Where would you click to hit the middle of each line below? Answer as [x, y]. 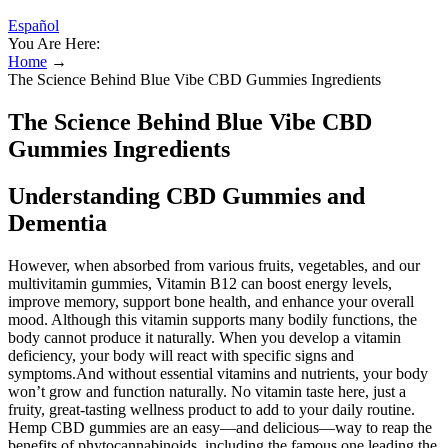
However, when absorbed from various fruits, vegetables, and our [214, 265]
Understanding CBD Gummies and [186, 195]
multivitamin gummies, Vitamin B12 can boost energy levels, [200, 283]
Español [33, 25]
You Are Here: [54, 43]
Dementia [57, 222]
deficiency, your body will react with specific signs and [181, 355]
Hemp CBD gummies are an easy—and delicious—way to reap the [220, 427]
